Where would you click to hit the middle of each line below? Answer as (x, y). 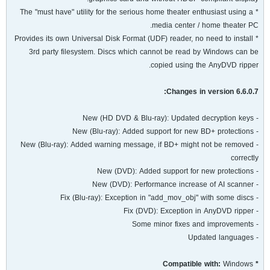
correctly (245, 158)
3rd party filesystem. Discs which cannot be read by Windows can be (144, 52)
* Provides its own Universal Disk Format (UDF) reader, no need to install (134, 39)
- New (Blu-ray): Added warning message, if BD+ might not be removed (137, 145)
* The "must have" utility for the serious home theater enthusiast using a (137, 12)
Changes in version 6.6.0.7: (212, 92)
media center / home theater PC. (205, 25)
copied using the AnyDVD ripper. (205, 65)
